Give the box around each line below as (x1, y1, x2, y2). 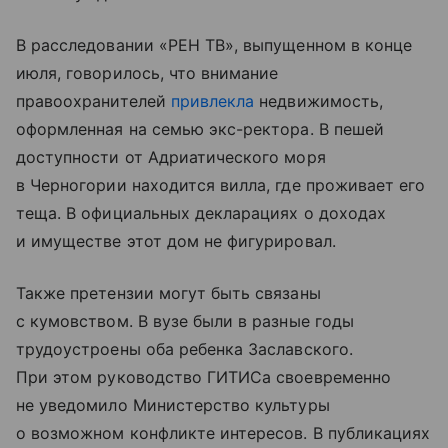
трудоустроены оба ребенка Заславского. (16, 339, 353, 360)
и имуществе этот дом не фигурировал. (16, 231, 336, 252)
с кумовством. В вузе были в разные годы (16, 311, 354, 332)
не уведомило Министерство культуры (16, 395, 330, 416)
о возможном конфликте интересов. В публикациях (16, 423, 431, 444)
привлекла (170, 91, 255, 112)
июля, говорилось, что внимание (16, 63, 279, 84)
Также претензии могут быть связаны (16, 283, 321, 304)
